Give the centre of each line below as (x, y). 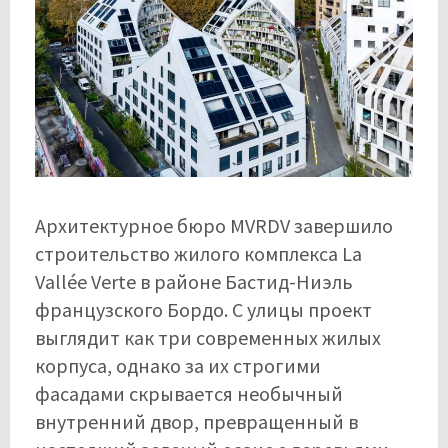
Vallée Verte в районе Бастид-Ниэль (194, 282)
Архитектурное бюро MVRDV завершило (214, 226)
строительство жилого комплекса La (198, 254)
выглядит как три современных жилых (208, 338)
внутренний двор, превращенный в (196, 422)
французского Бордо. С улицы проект (203, 310)
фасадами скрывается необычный (189, 394)
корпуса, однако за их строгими (178, 366)
